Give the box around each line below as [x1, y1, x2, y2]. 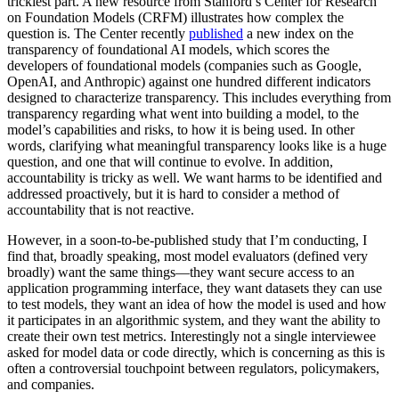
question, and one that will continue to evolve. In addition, [7, 154, 333, 170]
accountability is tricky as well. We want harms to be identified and [7, 170, 382, 186]
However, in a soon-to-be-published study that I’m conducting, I [7, 232, 367, 248]
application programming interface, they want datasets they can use [7, 281, 382, 297]
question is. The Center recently [7, 26, 189, 42]
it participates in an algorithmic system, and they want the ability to [7, 313, 380, 329]
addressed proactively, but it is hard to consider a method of [7, 186, 339, 202]
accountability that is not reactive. [7, 202, 194, 218]
